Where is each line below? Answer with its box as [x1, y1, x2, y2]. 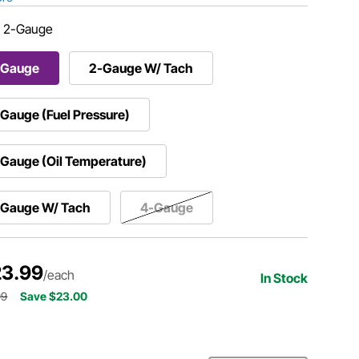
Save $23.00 [20, 288, 88, 303]
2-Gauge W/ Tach [89, 59, 194, 76]
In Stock [260, 269, 309, 286]
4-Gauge [140, 199, 194, 216]
